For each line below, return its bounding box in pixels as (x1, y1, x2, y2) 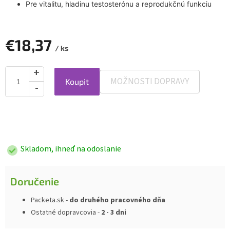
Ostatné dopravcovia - (31, 207, 101, 218)
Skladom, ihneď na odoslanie (21, 143, 121, 155)
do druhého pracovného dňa (69, 195, 165, 205)
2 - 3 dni (101, 207, 126, 218)
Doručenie (10, 175, 59, 187)
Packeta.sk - (31, 195, 69, 205)
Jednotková (5, 121, 42, 130)
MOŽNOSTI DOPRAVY (110, 75, 189, 88)
